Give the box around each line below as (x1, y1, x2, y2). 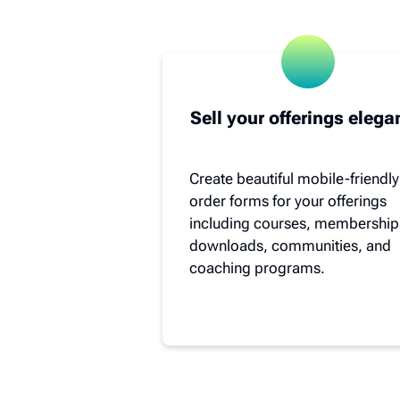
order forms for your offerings (189, 191, 387, 210)
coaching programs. (189, 258, 325, 277)
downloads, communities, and (189, 236, 391, 254)
